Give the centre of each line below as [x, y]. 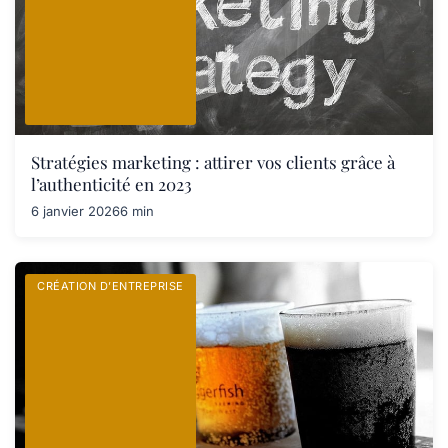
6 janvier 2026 [75, 211]
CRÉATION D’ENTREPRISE [110, 286]
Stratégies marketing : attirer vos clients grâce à [213, 162]
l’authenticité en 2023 [111, 184]
